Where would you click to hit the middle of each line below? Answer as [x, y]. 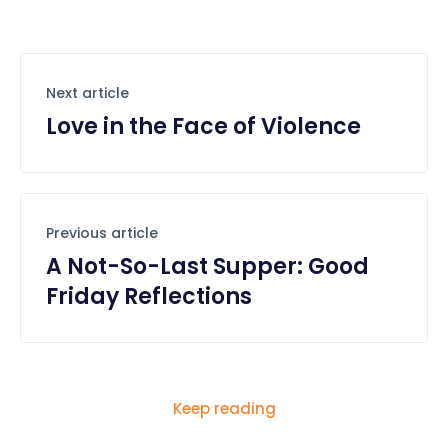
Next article [87, 92]
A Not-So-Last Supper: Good [207, 266]
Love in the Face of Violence [203, 126]
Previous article [102, 232]
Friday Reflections [149, 296]
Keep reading [224, 408]
